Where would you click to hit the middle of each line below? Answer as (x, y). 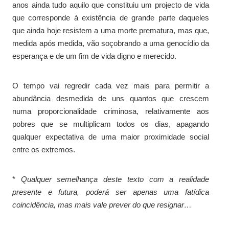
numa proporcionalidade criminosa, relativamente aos (111, 111)
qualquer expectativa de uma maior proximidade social (111, 136)
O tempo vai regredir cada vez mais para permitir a (111, 85)
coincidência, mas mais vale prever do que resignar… (102, 204)
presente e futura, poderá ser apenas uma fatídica (111, 192)
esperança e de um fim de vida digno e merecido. (94, 56)
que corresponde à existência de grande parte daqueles (111, 17)
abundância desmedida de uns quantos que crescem (111, 98)
